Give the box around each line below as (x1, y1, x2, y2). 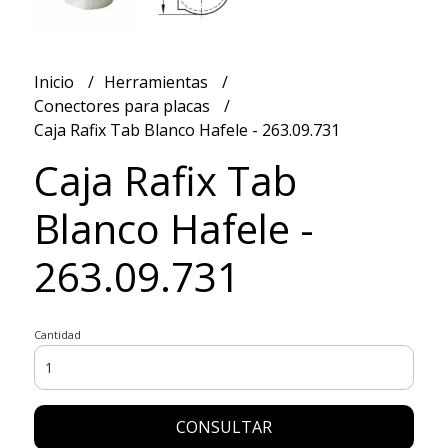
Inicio (33, 70, 78, 93)
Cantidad (33, 326, 81, 342)
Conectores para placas (33, 94, 214, 117)
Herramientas (103, 70, 212, 93)
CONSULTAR (175, 415, 272, 438)
